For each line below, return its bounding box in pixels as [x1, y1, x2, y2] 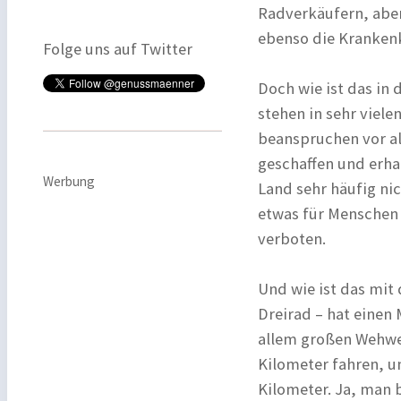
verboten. [258, 228, 326, 249]
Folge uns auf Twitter [43, 38, 192, 59]
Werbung [43, 173, 95, 190]
